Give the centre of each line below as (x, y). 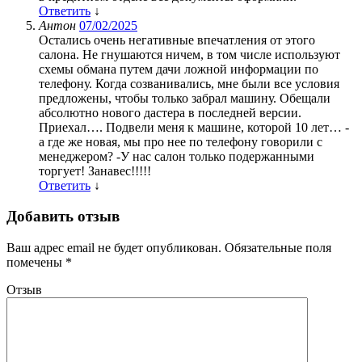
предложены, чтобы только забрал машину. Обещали (185, 98)
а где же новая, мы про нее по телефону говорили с (181, 141)
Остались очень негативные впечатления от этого (177, 40)
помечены (36, 263)
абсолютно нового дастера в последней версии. (170, 112)
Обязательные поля (278, 248)
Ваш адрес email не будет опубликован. (114, 248)
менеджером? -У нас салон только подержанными (177, 156)
